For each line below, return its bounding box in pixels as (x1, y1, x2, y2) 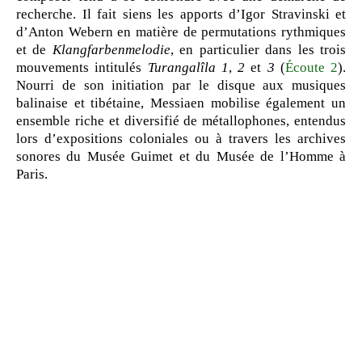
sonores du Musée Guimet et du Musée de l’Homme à (16, 149, 346, 164)
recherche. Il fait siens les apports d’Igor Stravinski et (16, 6, 346, 22)
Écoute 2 (284, 60, 338, 75)
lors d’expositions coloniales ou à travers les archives (16, 131, 346, 146)
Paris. (16, 166, 48, 182)
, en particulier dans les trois (170, 42, 347, 57)
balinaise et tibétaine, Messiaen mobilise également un (16, 95, 346, 111)
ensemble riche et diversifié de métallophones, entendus (16, 113, 346, 128)
